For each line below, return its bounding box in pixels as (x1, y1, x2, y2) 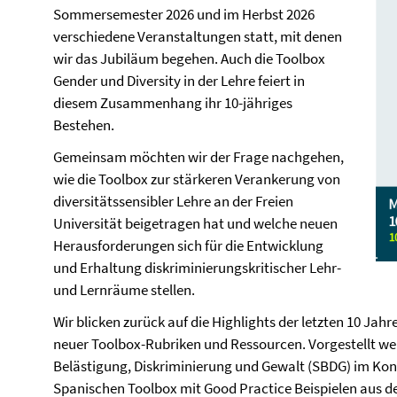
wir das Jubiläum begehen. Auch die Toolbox (53, 49, 325, 68)
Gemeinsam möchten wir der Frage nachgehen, (53, 147, 344, 167)
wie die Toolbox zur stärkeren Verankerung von (53, 169, 340, 189)
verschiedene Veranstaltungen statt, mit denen (53, 27, 342, 46)
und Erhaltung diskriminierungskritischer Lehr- (53, 258, 341, 277)
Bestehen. (53, 115, 114, 135)
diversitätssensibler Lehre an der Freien (53, 191, 293, 211)
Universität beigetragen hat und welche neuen (53, 214, 338, 233)
